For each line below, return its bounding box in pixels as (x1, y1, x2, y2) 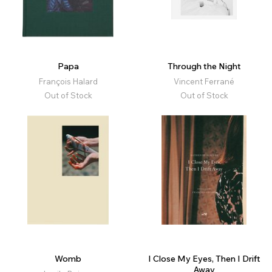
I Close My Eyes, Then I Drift (148, 253, 260, 265)
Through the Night (167, 61, 241, 72)
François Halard (38, 76, 98, 87)
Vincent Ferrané (174, 76, 234, 87)
